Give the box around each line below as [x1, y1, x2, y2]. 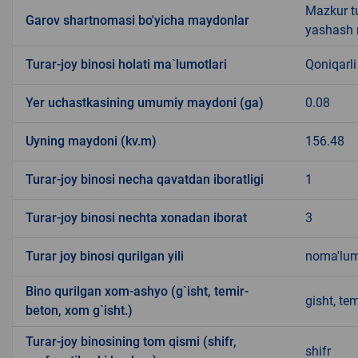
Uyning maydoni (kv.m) [26, 133, 157, 149]
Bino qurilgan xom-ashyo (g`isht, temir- [26, 283, 249, 299]
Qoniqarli [305, 56, 356, 72]
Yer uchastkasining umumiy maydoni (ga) [26, 94, 264, 110]
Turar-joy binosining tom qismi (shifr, [26, 333, 237, 349]
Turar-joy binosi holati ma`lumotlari [26, 56, 227, 72]
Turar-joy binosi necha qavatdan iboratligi [26, 171, 264, 187]
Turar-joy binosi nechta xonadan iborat [26, 209, 247, 225]
